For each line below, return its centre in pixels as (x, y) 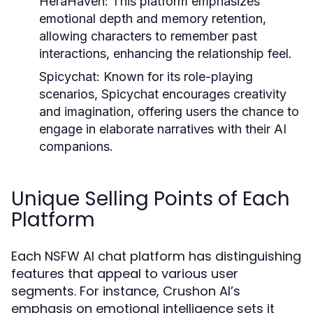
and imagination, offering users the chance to (169, 111)
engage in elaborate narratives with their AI (163, 129)
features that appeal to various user (125, 274)
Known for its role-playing (176, 77)
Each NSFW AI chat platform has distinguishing (156, 256)
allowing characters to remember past (148, 36)
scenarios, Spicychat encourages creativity (163, 94)
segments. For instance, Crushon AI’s (126, 291)
